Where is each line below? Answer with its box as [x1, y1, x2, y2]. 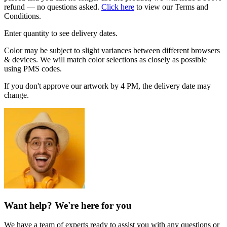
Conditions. [4, 11, 41, 20]
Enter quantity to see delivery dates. [4, 28, 118, 37]
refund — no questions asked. [4, 2, 101, 11]
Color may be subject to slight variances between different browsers [4, 46, 220, 55]
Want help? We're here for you [4, 200, 132, 211]
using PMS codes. [4, 64, 62, 73]
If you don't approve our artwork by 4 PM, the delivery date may [4, 81, 211, 90]
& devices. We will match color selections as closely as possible [4, 55, 207, 64]
